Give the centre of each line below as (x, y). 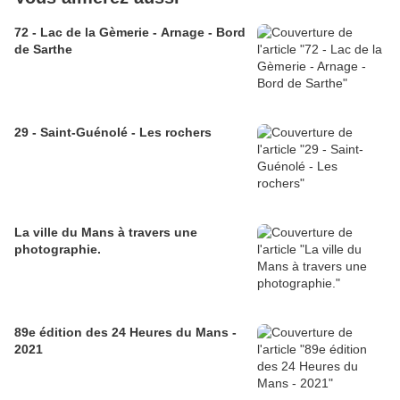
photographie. (58, 250)
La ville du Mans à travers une (106, 233)
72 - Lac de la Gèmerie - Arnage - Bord (130, 33)
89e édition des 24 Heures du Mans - (125, 333)
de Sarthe (43, 50)
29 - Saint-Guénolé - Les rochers (113, 133)
